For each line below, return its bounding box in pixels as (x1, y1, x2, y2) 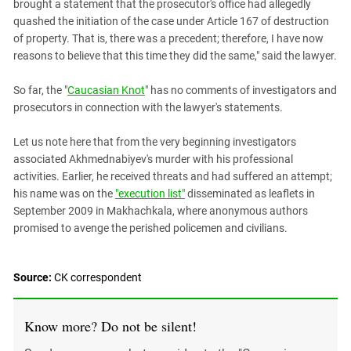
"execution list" (115, 186, 185, 200)
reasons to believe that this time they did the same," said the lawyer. (13, 49, 337, 62)
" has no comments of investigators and (145, 83, 337, 96)
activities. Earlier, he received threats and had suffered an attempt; (13, 169, 332, 183)
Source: (13, 270, 52, 284)
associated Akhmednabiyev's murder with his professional (13, 152, 293, 165)
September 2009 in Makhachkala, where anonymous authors (13, 204, 308, 217)
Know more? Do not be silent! (24, 316, 197, 335)
